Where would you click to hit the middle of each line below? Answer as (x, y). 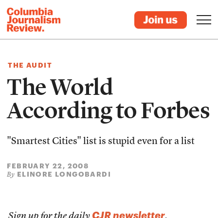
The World (60, 87)
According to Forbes (109, 110)
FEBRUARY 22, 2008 (48, 166)
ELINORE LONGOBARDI (64, 174)
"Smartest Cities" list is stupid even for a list (101, 142)
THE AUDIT (30, 65)
